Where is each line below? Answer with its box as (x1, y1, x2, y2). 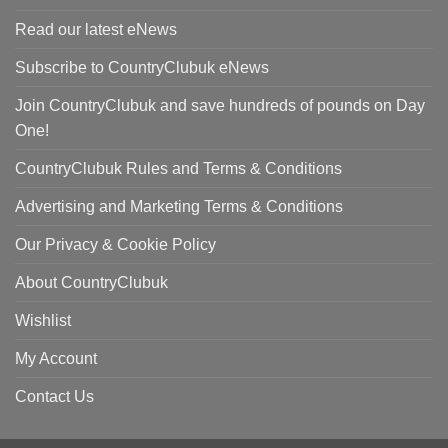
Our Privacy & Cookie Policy (15, 235, 216, 254)
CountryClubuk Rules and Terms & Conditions (15, 159, 342, 178)
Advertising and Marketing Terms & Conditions (15, 197, 343, 216)
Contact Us (15, 387, 94, 406)
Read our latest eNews (15, 20, 177, 39)
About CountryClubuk (15, 273, 168, 292)
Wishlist (15, 311, 71, 330)
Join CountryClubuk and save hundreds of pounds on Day (15, 96, 425, 115)
